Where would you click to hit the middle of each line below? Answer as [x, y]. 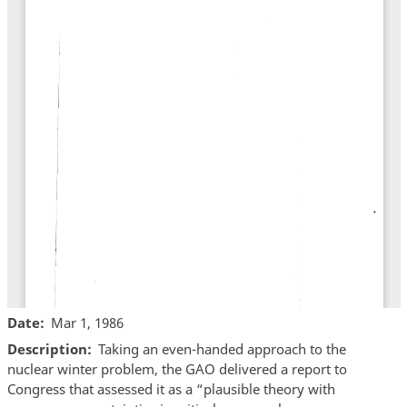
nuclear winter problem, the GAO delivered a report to [177, 369]
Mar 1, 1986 [87, 322]
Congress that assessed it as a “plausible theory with [171, 389]
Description [47, 349]
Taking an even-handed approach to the [222, 349]
